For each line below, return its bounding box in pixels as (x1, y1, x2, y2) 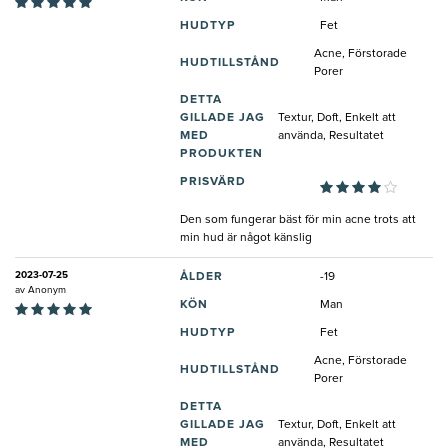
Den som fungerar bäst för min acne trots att (180, 214, 416, 227)
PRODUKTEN (180, 148, 263, 161)
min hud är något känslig (180, 232, 312, 245)
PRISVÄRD (180, 176, 246, 189)
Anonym (28, 285, 66, 296)
